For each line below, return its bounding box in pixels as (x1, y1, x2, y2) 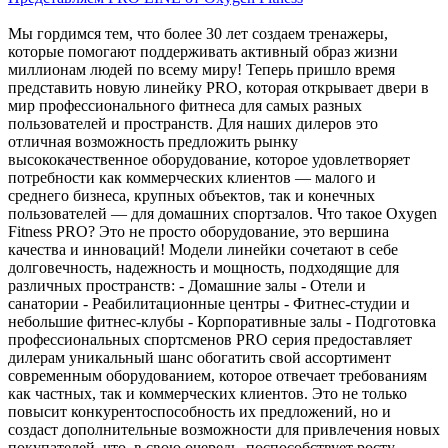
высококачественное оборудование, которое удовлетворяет (8, 150, 410, 168)
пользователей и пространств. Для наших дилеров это (8, 114, 378, 132)
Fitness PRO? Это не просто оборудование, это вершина (8, 222, 389, 240)
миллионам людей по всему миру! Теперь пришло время (8, 60, 395, 78)
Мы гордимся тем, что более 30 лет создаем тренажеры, (8, 24, 388, 42)
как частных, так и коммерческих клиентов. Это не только (8, 384, 407, 402)
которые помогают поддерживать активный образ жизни (8, 42, 398, 60)
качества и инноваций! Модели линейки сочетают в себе (8, 240, 398, 258)
